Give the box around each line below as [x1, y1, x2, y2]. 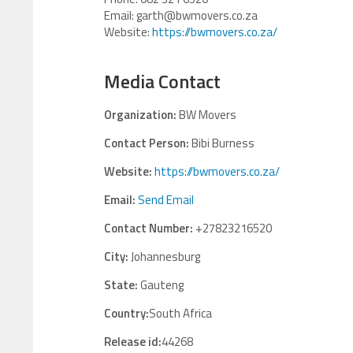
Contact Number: [104, 219, 193, 237]
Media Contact [104, 67, 221, 95]
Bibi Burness [189, 134, 255, 152]
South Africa [149, 304, 212, 322]
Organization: [104, 106, 176, 124]
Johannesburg [128, 247, 200, 266]
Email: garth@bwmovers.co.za [104, 6, 258, 24]
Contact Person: [104, 134, 189, 152]
